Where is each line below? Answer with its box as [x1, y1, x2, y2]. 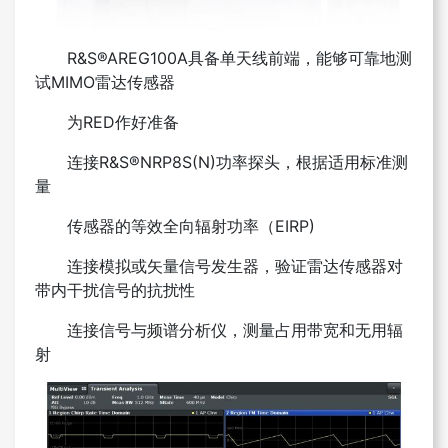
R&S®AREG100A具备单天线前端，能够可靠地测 [67, 47, 412, 68]
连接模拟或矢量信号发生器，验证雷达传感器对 [67, 255, 403, 276]
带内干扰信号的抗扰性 [35, 279, 195, 300]
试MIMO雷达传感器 [35, 71, 175, 92]
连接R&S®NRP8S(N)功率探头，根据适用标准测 [67, 151, 408, 172]
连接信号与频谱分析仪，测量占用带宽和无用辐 [67, 319, 403, 340]
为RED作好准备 [67, 111, 179, 132]
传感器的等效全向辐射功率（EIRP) [67, 215, 315, 236]
